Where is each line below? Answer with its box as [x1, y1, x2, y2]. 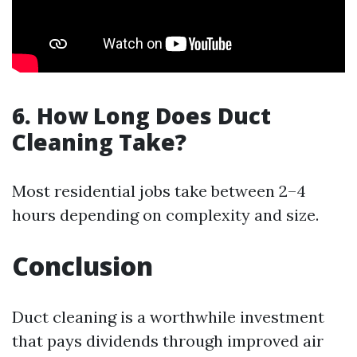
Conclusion [12, 249, 153, 284]
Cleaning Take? [12, 127, 186, 158]
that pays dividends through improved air [12, 331, 324, 351]
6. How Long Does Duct [12, 100, 271, 131]
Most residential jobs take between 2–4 [12, 181, 306, 202]
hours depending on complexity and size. [12, 205, 319, 226]
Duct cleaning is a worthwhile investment [12, 307, 324, 328]
